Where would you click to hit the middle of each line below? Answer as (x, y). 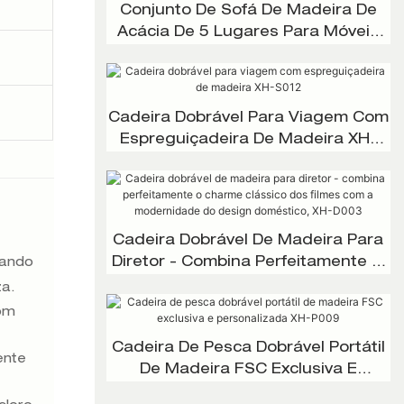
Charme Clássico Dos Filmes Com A (248, 285)
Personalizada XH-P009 (248, 393)
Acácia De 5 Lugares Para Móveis (248, 33)
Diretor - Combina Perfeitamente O (248, 264)
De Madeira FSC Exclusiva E (248, 371)
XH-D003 (248, 329)
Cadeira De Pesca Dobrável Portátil (248, 349)
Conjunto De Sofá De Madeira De (248, 11)
